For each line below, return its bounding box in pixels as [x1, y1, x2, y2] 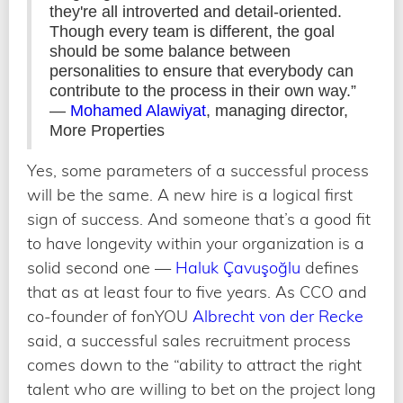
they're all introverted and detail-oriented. [49, 2, 342, 21]
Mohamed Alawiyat [70, 101, 206, 120]
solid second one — [27, 256, 175, 278]
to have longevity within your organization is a [27, 232, 364, 254]
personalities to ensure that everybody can [49, 61, 354, 80]
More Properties [49, 121, 165, 139]
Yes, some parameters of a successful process [27, 159, 369, 181]
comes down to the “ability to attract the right [27, 354, 362, 375]
